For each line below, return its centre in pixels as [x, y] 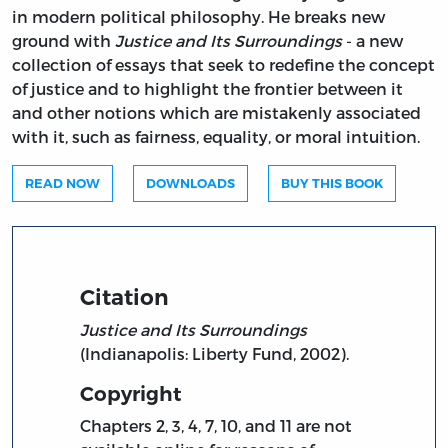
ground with [63, 40]
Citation [125, 297]
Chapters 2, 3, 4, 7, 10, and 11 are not [216, 426]
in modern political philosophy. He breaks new [198, 16]
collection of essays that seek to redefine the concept [223, 64]
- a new [372, 40]
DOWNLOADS [190, 183]
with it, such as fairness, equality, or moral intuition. [216, 136]
